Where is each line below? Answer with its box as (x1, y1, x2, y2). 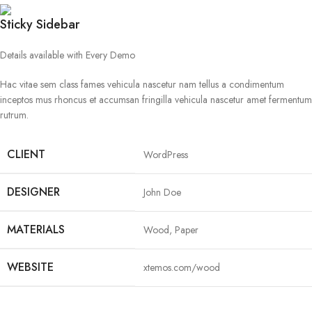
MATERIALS (7, 221, 65, 237)
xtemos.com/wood (143, 260, 220, 274)
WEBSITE (7, 259, 54, 275)
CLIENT (7, 146, 45, 162)
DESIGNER (7, 184, 60, 200)
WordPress (143, 148, 188, 162)
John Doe (143, 185, 181, 199)
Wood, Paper (143, 223, 198, 237)
